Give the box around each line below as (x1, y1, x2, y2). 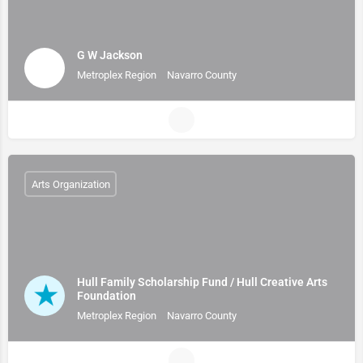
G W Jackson (77, 48, 143, 62)
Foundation (77, 289, 136, 302)
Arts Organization (31, 177, 110, 190)
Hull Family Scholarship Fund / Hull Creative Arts (77, 275, 327, 288)
